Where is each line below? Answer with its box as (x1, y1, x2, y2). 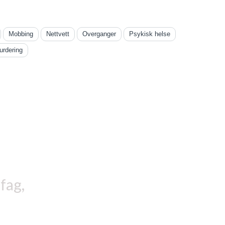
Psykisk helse (129, 30, 170, 38)
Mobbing (8, 30, 33, 38)
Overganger (82, 30, 116, 38)
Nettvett (46, 30, 69, 38)
